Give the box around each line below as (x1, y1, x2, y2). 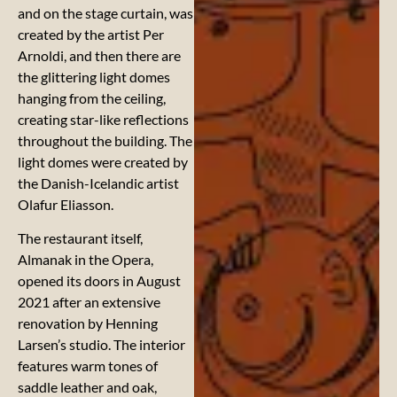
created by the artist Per (18, 25, 164, 43)
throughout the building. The (18, 131, 192, 149)
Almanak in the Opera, (18, 251, 153, 269)
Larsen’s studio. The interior (18, 336, 185, 354)
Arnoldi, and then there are (18, 46, 181, 64)
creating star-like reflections (18, 110, 189, 128)
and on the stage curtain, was (18, 4, 193, 21)
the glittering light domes (18, 67, 170, 85)
